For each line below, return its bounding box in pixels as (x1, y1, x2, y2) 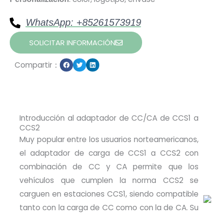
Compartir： (15, 60, 60, 71)
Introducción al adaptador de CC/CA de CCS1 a (19, 113, 199, 124)
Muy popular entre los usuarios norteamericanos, (19, 134, 199, 145)
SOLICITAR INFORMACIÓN (29, 37, 115, 48)
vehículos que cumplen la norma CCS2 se (19, 175, 199, 186)
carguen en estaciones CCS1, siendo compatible (19, 189, 199, 200)
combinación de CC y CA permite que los (19, 162, 199, 172)
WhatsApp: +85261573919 (25, 17, 141, 28)
